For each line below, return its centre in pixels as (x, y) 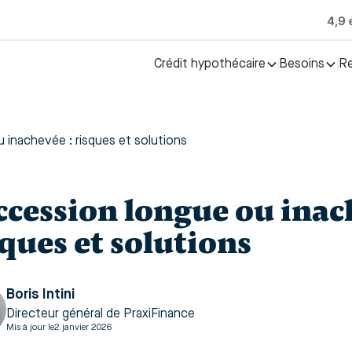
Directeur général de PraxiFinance (101, 314)
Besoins (302, 65)
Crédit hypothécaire (209, 65)
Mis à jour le (30, 328)
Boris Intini (40, 295)
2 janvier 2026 (83, 328)
